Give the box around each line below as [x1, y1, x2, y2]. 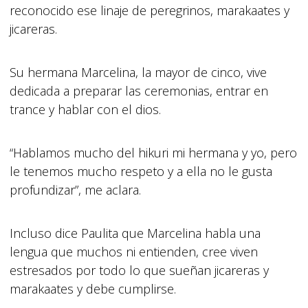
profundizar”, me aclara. [9, 181, 144, 198]
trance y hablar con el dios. [9, 101, 164, 118]
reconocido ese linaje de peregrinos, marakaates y [9, 2, 289, 19]
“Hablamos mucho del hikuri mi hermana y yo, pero [9, 144, 297, 161]
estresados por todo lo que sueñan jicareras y [9, 262, 269, 278]
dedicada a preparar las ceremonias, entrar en [9, 82, 268, 99]
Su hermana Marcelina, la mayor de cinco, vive [9, 64, 267, 80]
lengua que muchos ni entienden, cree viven [9, 243, 258, 260]
